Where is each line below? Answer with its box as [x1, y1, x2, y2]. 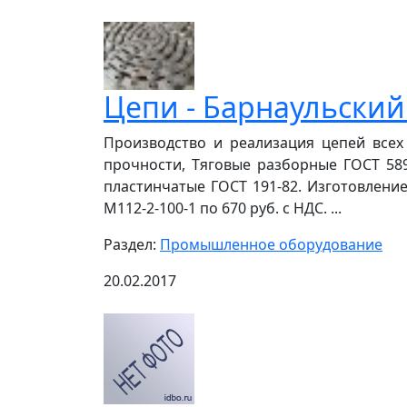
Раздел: [104, 234, 160, 254]
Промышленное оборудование [160, 234, 382, 254]
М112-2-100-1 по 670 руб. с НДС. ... [104, 198, 342, 218]
